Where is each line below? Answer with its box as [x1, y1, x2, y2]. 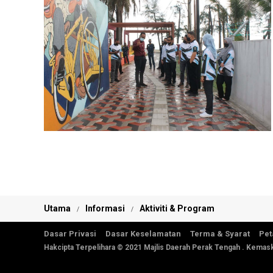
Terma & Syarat [190, 229, 250, 239]
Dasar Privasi [44, 229, 96, 239]
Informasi [85, 204, 125, 214]
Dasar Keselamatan [105, 229, 181, 239]
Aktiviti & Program [140, 204, 214, 214]
